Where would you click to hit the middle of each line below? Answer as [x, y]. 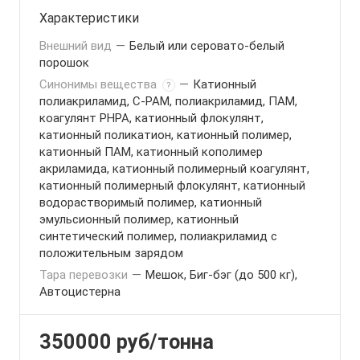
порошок [64, 63]
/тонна [182, 342]
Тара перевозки [85, 275]
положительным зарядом [111, 253]
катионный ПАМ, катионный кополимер [151, 152]
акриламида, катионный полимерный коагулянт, [174, 169]
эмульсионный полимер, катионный [139, 219]
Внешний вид [77, 46]
